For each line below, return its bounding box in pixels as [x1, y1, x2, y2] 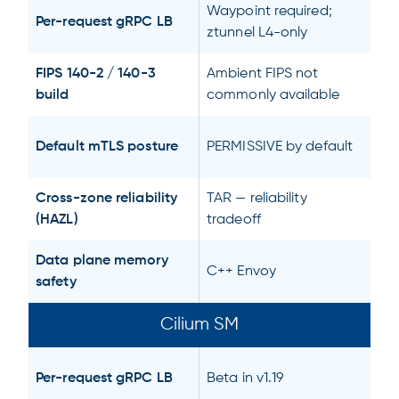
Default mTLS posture [36, 140, 178, 154]
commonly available [207, 88, 339, 102]
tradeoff [207, 213, 261, 227]
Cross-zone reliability [36, 191, 178, 206]
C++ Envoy [207, 265, 276, 279]
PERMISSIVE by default [207, 140, 354, 154]
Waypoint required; [207, 4, 332, 19]
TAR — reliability [207, 191, 307, 206]
